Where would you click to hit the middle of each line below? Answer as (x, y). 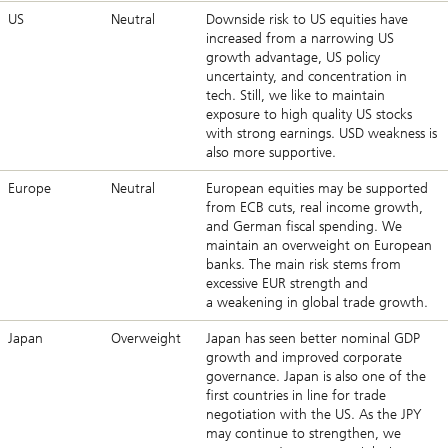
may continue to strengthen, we (303, 434)
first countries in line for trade (296, 396)
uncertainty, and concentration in (306, 77)
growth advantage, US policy (293, 58)
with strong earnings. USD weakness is (321, 134)
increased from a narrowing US (300, 39)
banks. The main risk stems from (303, 265)
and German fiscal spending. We (304, 227)
